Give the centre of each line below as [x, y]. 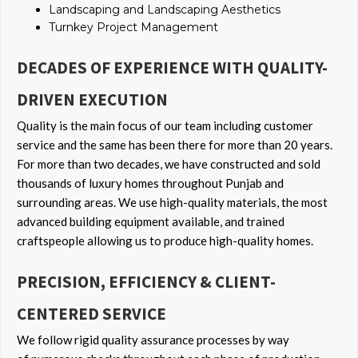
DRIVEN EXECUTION [92, 100]
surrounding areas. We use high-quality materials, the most [172, 203]
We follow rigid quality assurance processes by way [153, 340]
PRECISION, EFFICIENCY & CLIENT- [146, 282]
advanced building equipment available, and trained [151, 222]
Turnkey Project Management [133, 28]
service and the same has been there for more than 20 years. [175, 145]
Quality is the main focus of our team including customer [165, 126]
